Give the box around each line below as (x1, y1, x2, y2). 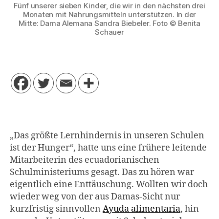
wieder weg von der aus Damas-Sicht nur (10, 191, 180, 203)
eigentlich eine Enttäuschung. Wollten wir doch (10, 179, 208, 191)
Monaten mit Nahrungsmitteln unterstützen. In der (22, 9, 197, 19)
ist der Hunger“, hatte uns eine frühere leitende (10, 142, 207, 154)
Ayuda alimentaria (103, 203, 180, 215)
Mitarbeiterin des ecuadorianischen (10, 154, 159, 166)
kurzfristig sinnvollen (10, 203, 103, 215)
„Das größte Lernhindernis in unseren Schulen (10, 130, 204, 142)
